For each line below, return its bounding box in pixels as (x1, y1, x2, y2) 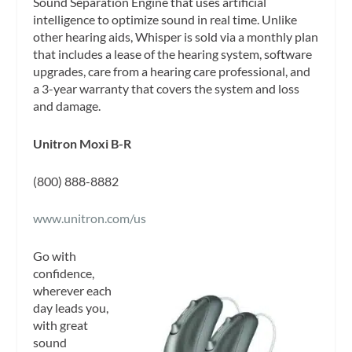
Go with (33, 247, 77, 263)
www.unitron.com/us (33, 211, 147, 226)
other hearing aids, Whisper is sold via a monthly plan (33, 29, 319, 45)
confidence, (33, 265, 95, 280)
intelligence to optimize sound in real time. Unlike (33, 12, 298, 27)
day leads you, (33, 299, 109, 315)
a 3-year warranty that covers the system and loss (33, 81, 300, 97)
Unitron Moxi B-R (33, 135, 132, 151)
